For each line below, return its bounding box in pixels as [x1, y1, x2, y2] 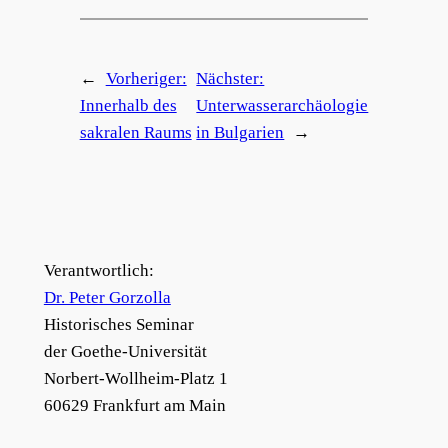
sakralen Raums [79, 122, 192, 142]
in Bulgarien [196, 122, 285, 142]
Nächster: [196, 68, 265, 88]
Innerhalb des [79, 95, 177, 115]
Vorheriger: [105, 68, 187, 88]
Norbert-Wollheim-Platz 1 [43, 368, 228, 388]
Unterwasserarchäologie [196, 95, 369, 115]
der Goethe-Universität [43, 341, 207, 361]
